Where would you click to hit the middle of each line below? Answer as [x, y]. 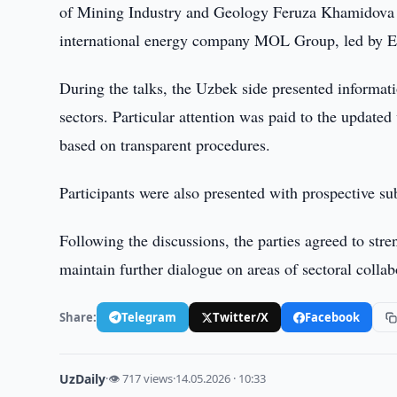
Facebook [333, 317]
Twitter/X [241, 317]
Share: [78, 317]
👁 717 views [141, 378]
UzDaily [83, 379]
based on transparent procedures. [165, 144]
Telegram [149, 317]
